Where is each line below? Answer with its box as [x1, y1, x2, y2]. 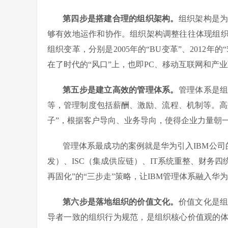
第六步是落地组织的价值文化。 [63, 197, 179, 206]
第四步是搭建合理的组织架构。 [63, 14, 179, 23]
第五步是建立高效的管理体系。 [63, 85, 179, 94]
